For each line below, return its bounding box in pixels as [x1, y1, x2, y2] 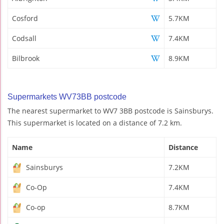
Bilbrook [12, 53, 39, 63]
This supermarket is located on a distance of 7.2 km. [7, 117, 182, 127]
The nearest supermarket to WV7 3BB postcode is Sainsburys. [7, 105, 213, 115]
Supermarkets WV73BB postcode [7, 92, 126, 101]
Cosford [12, 13, 38, 23]
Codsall [12, 33, 36, 43]
